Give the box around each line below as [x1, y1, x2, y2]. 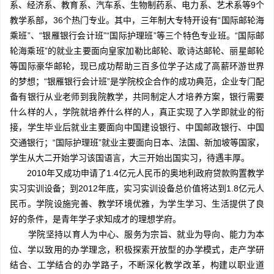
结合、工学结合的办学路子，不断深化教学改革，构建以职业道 [10, 260, 264, 270]
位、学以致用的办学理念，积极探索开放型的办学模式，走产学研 [10, 245, 264, 255]
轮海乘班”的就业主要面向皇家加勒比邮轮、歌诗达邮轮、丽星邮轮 [10, 46, 264, 56]
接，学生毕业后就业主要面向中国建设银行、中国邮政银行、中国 [10, 122, 264, 133]
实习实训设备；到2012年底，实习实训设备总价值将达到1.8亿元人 [10, 183, 264, 194]
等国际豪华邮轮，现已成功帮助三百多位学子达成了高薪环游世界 [10, 61, 264, 72]
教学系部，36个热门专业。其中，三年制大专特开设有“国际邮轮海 [10, 15, 264, 26]
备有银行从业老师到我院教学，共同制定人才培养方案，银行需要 [10, 92, 264, 102]
